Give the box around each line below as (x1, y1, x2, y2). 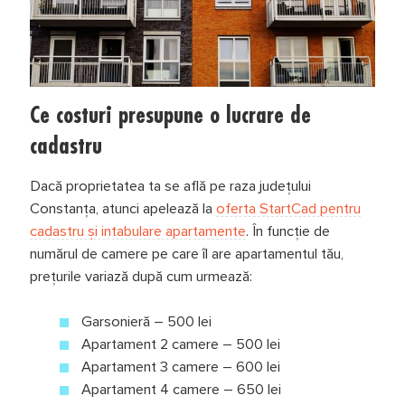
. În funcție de (245, 224, 330, 240)
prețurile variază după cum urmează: (29, 269, 252, 285)
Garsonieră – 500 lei (81, 315, 212, 330)
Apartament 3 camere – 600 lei (81, 360, 281, 375)
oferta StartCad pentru (215, 202, 361, 217)
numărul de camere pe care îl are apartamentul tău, (29, 247, 344, 262)
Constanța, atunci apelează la (29, 202, 216, 217)
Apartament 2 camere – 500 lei (81, 337, 281, 353)
